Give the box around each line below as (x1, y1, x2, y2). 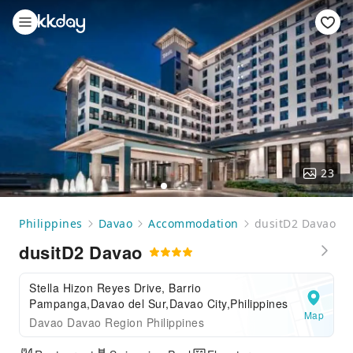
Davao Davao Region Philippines (29, 314, 204, 330)
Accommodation (148, 216, 239, 231)
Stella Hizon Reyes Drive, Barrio (29, 280, 201, 295)
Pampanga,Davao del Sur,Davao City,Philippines (29, 295, 288, 311)
